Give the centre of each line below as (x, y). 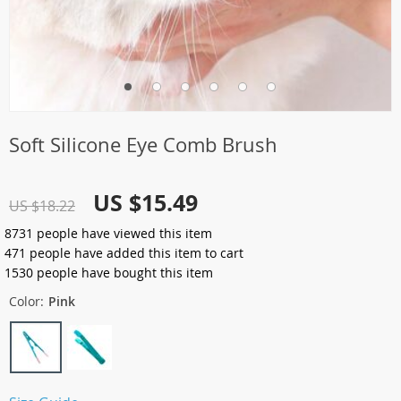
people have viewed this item (123, 233)
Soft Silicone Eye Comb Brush (143, 145)
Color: (26, 301)
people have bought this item (123, 273)
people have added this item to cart (135, 253)
